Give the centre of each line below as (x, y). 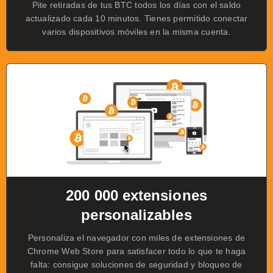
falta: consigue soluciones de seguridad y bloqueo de (136, 264)
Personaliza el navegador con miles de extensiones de (136, 238)
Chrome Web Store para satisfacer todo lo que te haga (136, 251)
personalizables (136, 215)
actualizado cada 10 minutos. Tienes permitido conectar (136, 18)
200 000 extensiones (136, 195)
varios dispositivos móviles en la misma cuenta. (136, 32)
